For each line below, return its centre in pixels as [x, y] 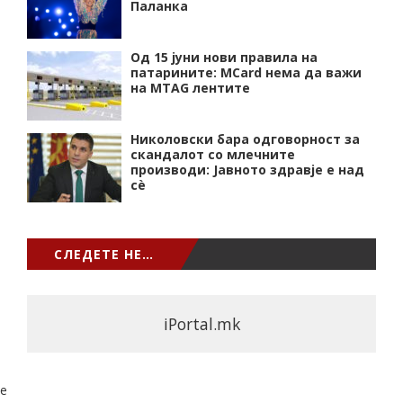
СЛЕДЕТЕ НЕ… [104, 254]
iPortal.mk [201, 323]
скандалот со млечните [213, 154]
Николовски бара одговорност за [245, 139]
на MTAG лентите [190, 87]
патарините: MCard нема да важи [246, 72]
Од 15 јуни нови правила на [224, 57]
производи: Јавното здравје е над [247, 169]
